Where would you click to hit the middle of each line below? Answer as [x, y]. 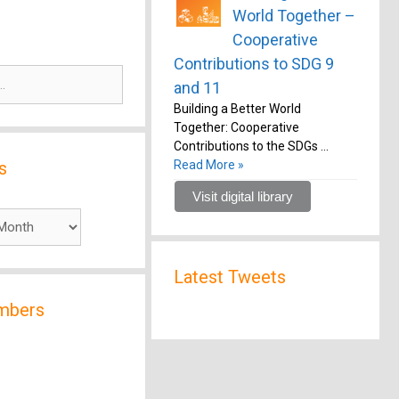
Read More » [208, 165]
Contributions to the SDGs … [251, 146]
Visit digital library [242, 196]
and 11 [197, 88]
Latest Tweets [229, 277]
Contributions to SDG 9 [253, 64]
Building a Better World [237, 109]
